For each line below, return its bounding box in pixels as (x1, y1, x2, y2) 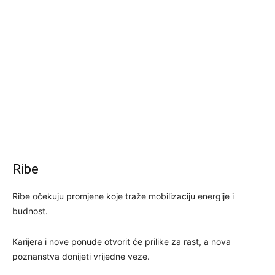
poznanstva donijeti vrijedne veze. (12, 250, 150, 261)
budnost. (12, 205, 48, 216)
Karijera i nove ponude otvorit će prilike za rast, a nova (12, 236, 231, 247)
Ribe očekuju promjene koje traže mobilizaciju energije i (12, 190, 234, 201)
